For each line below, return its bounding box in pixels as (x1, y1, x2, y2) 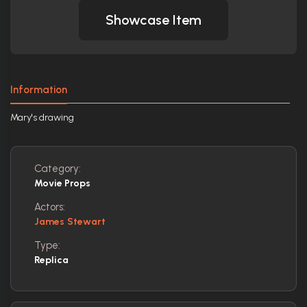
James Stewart (34, 215, 106, 228)
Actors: (34, 200, 65, 213)
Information (10, 83, 67, 96)
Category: (34, 162, 81, 175)
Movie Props (34, 177, 90, 189)
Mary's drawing (10, 111, 74, 123)
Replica (34, 254, 69, 266)
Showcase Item (106, 11, 201, 28)
